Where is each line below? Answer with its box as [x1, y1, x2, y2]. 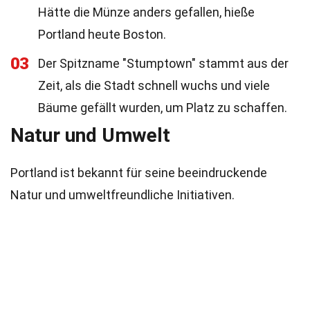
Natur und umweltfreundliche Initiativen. [10, 188, 235, 202]
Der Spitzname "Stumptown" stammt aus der [38, 56, 289, 71]
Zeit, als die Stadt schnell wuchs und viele [38, 78, 270, 93]
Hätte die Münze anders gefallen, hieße [38, 5, 255, 19]
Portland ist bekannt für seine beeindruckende [10, 165, 267, 180]
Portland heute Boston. [38, 27, 166, 42]
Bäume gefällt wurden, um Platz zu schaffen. [38, 100, 287, 115]
